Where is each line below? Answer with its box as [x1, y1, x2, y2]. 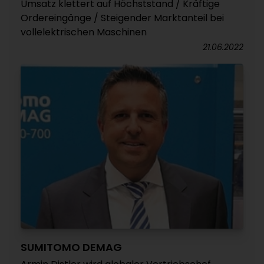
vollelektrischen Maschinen [21, 25, 147, 39]
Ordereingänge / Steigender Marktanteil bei [21, 11, 224, 25]
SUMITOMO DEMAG [21, 240, 122, 255]
